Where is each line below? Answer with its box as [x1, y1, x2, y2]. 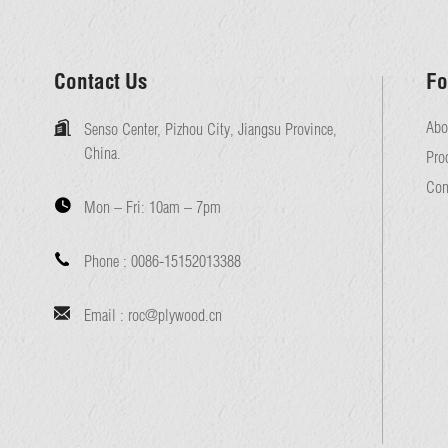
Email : [83, 305, 128, 325]
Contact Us [53, 68, 147, 94]
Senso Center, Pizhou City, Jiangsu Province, [83, 119, 337, 139]
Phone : [83, 251, 131, 271]
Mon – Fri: [83, 197, 145, 217]
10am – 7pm [148, 197, 221, 217]
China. [83, 143, 121, 163]
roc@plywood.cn [127, 305, 222, 325]
